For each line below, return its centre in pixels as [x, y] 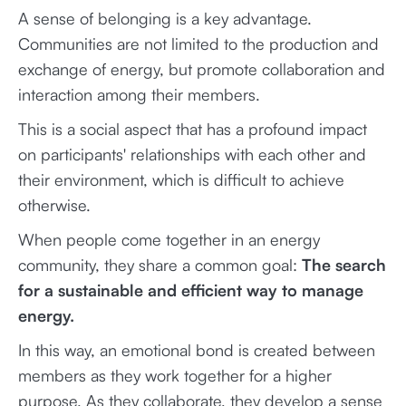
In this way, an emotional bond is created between [197, 350]
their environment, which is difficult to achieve [181, 179]
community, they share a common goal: [160, 265]
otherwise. [54, 205]
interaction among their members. [139, 94]
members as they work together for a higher [175, 375]
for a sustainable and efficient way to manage [191, 290]
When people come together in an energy [169, 239]
